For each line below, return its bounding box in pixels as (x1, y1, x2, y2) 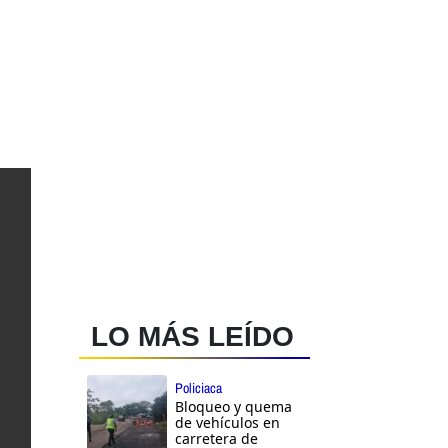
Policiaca (175, 379, 222, 398)
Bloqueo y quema (175, 397, 292, 417)
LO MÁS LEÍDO (91, 321, 294, 353)
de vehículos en (175, 413, 280, 433)
